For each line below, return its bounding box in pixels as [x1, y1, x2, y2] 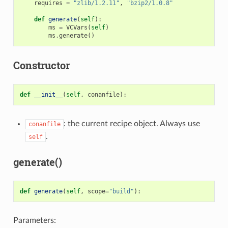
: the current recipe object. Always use [63, 120, 200, 128]
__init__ [34, 91, 63, 99]
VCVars [66, 24, 88, 32]
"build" [108, 188, 134, 195]
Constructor [13, 59, 70, 72]
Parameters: [13, 216, 56, 225]
